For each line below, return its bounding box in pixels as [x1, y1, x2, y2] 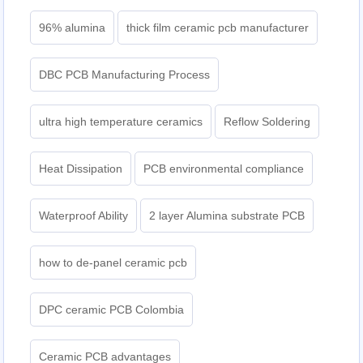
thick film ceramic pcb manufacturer [126, 21, 310, 35]
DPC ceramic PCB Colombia [39, 303, 185, 317]
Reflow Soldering [224, 115, 311, 129]
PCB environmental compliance [143, 162, 305, 176]
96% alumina [39, 21, 106, 35]
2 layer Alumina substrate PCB [149, 209, 305, 223]
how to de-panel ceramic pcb [39, 256, 188, 270]
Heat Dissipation [39, 162, 123, 176]
